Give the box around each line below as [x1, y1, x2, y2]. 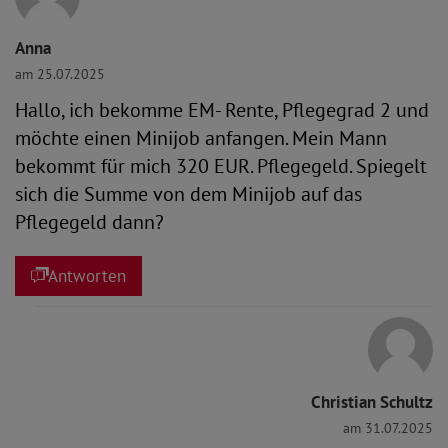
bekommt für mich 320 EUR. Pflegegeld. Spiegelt [15, 153, 427, 179]
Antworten [48, 264, 126, 287]
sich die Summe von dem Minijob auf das [15, 181, 362, 207]
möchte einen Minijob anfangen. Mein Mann [15, 125, 387, 151]
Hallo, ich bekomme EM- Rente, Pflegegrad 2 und [15, 97, 429, 123]
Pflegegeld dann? [15, 209, 164, 235]
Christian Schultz [311, 391, 433, 413]
